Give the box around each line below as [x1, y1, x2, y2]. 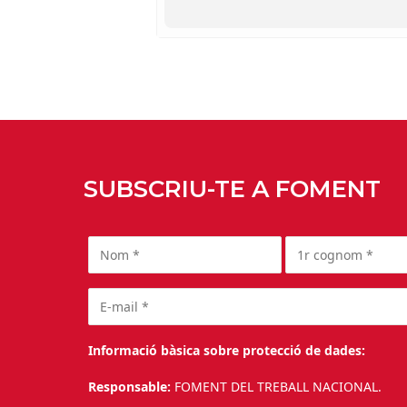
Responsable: [88, 377, 175, 395]
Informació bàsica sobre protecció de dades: [88, 341, 366, 359]
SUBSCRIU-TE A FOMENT [84, 174, 381, 203]
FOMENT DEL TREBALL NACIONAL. [174, 377, 386, 395]
